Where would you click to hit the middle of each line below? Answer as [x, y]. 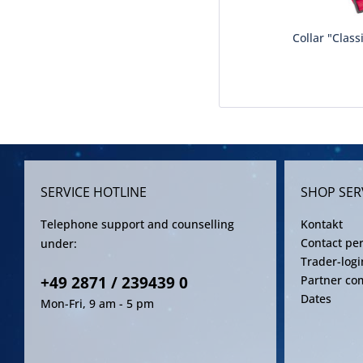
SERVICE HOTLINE [94, 192]
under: [59, 243]
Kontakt [322, 224]
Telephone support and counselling [137, 224]
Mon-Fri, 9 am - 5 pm [97, 303]
